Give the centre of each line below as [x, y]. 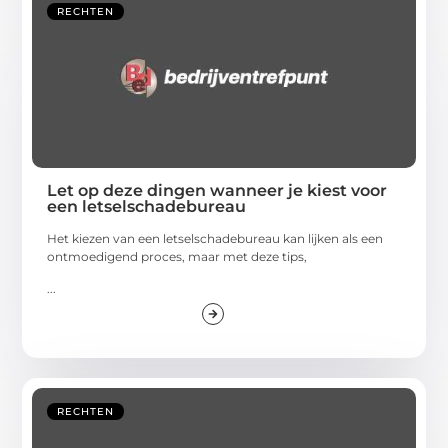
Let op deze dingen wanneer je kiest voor [217, 190]
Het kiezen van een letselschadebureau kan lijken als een [215, 238]
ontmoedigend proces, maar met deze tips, [177, 256]
